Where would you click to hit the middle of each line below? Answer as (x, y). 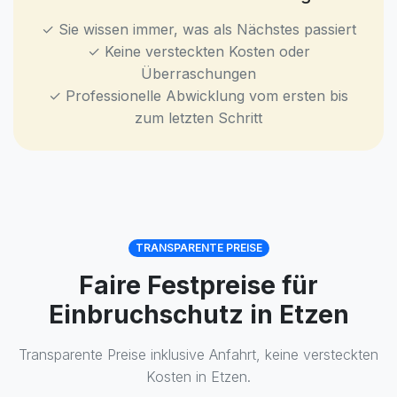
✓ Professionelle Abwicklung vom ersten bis (198, 96)
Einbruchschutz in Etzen (198, 315)
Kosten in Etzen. (198, 377)
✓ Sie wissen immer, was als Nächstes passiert (198, 29)
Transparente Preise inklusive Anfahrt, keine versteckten (198, 354)
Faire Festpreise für (198, 285)
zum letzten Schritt (198, 118)
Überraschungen (198, 74)
